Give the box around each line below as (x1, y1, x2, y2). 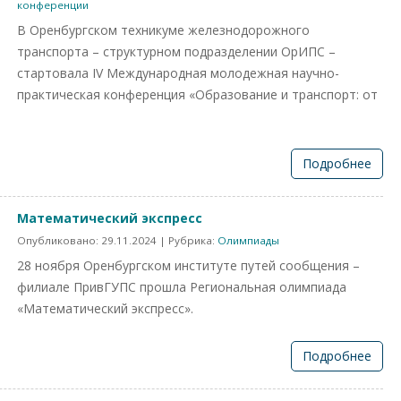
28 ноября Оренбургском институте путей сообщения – (17, 257, 360, 274)
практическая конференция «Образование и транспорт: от (17, 86, 378, 103)
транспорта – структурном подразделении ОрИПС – (17, 43, 336, 60)
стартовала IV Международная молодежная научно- (17, 64, 339, 81)
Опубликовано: (17, 234, 101, 247)
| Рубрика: (157, 234, 218, 247)
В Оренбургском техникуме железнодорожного (17, 21, 310, 38)
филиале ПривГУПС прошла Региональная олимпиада (17, 278, 346, 295)
